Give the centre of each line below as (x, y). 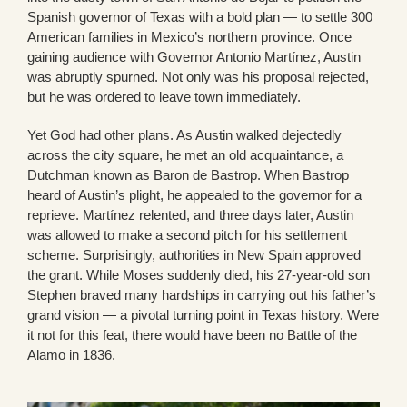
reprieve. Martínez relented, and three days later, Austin (190, 215)
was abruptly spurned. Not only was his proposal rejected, (198, 77)
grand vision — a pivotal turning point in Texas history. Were (203, 315)
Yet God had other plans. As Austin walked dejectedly (184, 135)
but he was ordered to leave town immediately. (164, 97)
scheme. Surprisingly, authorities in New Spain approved (194, 255)
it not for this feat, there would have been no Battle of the (192, 335)
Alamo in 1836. (71, 355)
